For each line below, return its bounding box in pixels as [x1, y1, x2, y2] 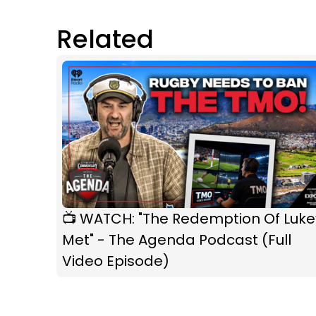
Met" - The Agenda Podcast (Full [62, 229, 291, 250]
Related [56, 20, 154, 57]
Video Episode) [62, 250, 169, 271]
